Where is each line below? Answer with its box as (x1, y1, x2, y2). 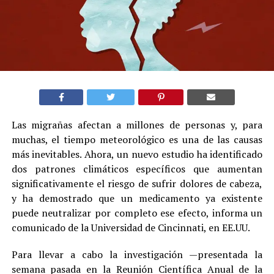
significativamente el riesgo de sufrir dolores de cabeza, (11, 176, 263, 190)
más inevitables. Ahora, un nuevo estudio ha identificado (11, 147, 263, 161)
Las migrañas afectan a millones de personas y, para (11, 117, 263, 131)
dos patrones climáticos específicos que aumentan (11, 161, 263, 176)
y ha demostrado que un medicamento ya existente (11, 191, 263, 205)
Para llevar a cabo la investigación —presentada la (11, 247, 263, 261)
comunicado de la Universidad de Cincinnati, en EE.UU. (11, 220, 250, 234)
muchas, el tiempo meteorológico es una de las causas (11, 132, 263, 146)
